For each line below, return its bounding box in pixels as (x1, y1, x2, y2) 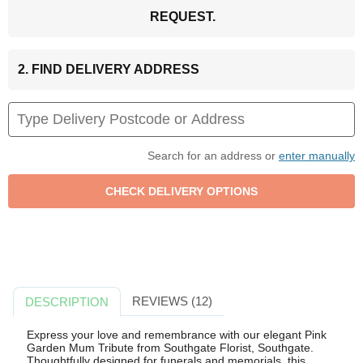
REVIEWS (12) (131, 293, 212, 308)
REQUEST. (149, 9, 216, 23)
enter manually (279, 148, 355, 162)
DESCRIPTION (25, 294, 109, 309)
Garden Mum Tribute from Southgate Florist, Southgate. (26, 341, 314, 355)
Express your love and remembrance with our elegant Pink (26, 328, 327, 342)
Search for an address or (147, 148, 279, 162)
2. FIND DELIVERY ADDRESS (18, 62, 199, 76)
